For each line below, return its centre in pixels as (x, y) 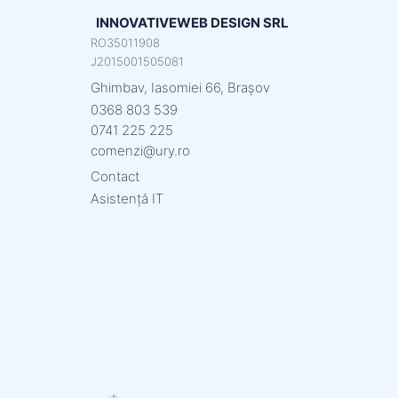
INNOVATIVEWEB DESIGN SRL (192, 23)
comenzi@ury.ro (140, 151)
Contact (115, 177)
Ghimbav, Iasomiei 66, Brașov (180, 88)
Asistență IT (127, 199)
